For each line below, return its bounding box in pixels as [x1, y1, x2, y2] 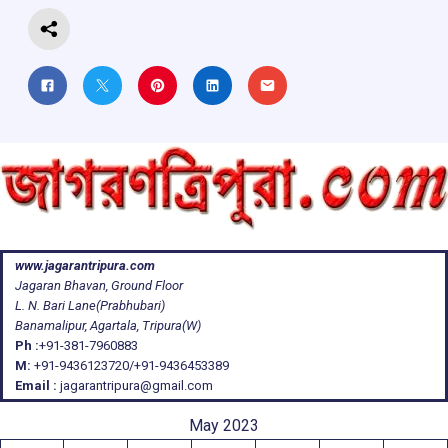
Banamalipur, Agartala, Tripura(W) [15, 318, 201, 334]
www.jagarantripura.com [15, 258, 155, 274]
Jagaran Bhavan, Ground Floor [15, 278, 183, 294]
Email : [15, 378, 57, 394]
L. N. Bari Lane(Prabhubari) [15, 298, 165, 314]
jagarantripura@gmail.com [57, 378, 213, 394]
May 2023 [189, 416, 259, 436]
